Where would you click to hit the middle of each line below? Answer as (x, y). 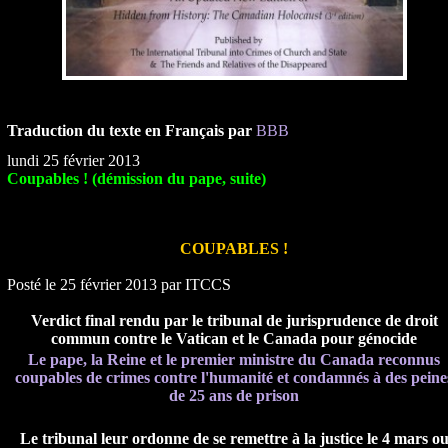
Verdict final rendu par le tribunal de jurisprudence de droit (234, 320)
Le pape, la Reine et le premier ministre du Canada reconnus (234, 359)
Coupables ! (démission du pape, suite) (136, 178)
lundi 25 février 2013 (73, 160)
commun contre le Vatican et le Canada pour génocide (234, 338)
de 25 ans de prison (234, 395)
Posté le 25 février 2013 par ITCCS (118, 284)
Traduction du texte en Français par (131, 130)
